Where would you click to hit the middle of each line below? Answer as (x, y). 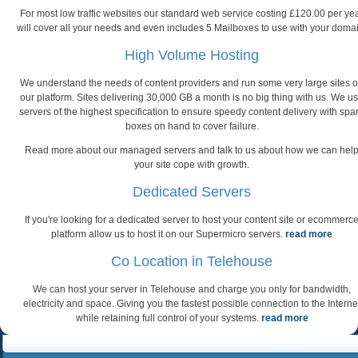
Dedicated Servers (192, 191)
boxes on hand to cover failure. (192, 126)
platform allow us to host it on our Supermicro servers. (168, 234)
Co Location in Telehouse (192, 261)
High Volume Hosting (192, 55)
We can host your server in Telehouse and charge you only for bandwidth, (192, 289)
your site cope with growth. (192, 164)
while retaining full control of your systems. (168, 318)
